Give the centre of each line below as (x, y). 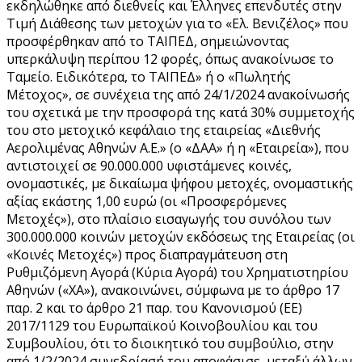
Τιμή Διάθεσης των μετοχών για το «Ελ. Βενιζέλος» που (177, 23)
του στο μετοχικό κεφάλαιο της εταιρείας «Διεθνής (164, 130)
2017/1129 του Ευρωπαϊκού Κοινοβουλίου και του (162, 325)
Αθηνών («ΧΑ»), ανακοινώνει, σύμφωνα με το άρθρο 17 (173, 290)
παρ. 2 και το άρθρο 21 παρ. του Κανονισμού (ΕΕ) (154, 307)
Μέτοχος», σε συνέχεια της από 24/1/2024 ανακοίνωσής (178, 94)
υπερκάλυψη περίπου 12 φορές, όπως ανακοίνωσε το (170, 59)
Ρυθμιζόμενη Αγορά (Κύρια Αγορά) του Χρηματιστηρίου (177, 272)
